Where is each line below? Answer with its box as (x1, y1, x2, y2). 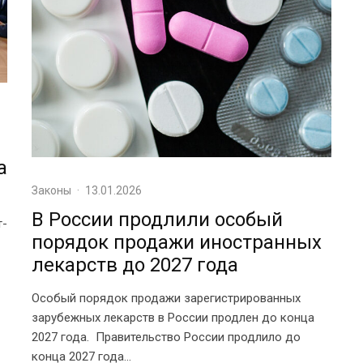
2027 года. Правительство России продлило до (32, 329, 301, 344)
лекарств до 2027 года (32, 253, 238, 276)
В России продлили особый (32, 207, 283, 231)
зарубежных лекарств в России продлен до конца (32, 310, 314, 325)
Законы (32, 183, 71, 197)
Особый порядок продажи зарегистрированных (32, 290, 301, 305)
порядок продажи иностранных (32, 230, 322, 254)
